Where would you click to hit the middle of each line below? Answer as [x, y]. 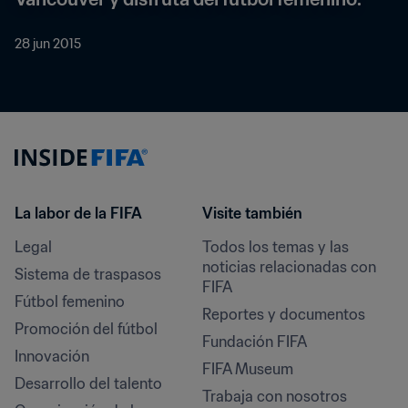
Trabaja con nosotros [274, 396]
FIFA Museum [247, 369]
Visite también [252, 213]
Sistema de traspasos [88, 274]
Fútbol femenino [70, 301]
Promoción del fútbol [86, 329]
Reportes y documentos [283, 314]
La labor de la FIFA [78, 213]
